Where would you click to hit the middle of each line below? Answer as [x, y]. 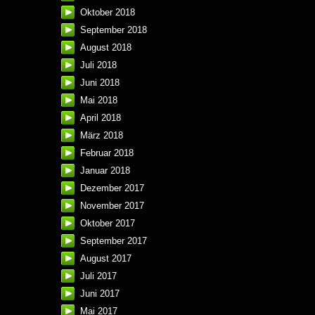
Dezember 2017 [112, 188]
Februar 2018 [107, 153]
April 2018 [101, 118]
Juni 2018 [100, 83]
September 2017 [114, 241]
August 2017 [106, 259]
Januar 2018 [105, 171]
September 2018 [114, 30]
